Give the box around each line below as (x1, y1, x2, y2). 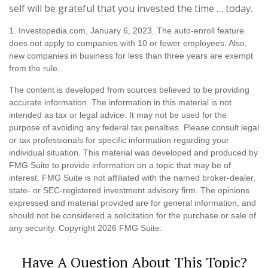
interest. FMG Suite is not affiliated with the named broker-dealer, (9, 173, 255, 183)
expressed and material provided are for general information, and (9, 198, 256, 208)
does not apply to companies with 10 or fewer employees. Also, (9, 38, 247, 48)
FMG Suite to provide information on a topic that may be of (9, 160, 231, 170)
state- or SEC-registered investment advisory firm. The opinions (9, 185, 249, 196)
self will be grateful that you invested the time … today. (9, 2, 252, 16)
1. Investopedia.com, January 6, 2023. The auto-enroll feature (9, 26, 244, 36)
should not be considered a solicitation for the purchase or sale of (9, 211, 256, 221)
